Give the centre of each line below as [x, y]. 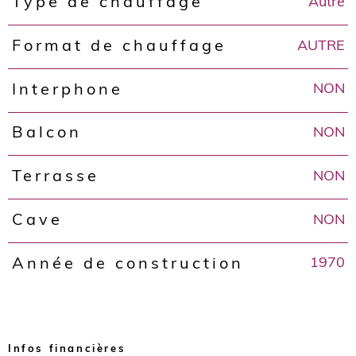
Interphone [67, 90]
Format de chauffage [119, 46]
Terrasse [55, 178]
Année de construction [128, 264]
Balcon [46, 134]
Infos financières [67, 349]
